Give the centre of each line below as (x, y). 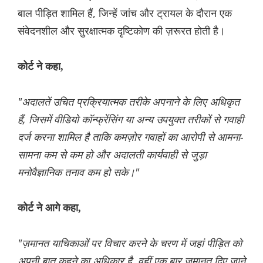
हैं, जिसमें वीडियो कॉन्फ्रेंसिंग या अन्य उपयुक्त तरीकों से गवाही (131, 119)
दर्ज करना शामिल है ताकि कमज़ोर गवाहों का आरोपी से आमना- (131, 137)
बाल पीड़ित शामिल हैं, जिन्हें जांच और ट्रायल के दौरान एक (125, 13)
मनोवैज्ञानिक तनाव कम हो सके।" (78, 172)
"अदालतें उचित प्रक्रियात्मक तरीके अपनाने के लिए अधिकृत (129, 102)
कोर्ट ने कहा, (41, 67)
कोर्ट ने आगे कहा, (49, 208)
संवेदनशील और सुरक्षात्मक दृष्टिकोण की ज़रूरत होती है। (122, 31)
